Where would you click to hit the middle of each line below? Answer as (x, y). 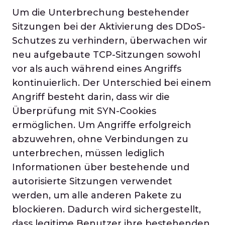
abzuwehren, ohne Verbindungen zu (100, 139)
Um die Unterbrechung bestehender (101, 13)
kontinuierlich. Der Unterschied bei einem (111, 83)
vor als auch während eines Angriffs (97, 69)
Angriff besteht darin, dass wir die (91, 97)
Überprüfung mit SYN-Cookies (84, 111)
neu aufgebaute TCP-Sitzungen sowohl (106, 55)
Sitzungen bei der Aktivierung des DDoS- (109, 27)
